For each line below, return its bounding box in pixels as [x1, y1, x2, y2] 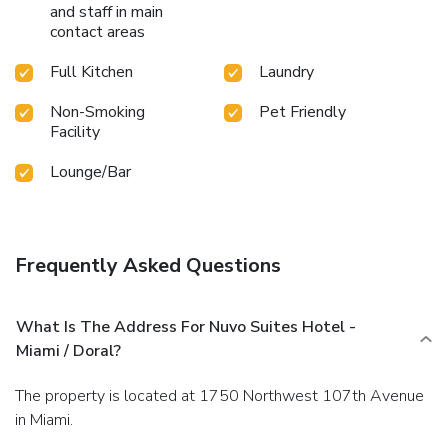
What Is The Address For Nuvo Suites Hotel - [16, 315, 356, 338]
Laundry [259, 60, 314, 83]
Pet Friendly [259, 100, 346, 123]
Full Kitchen [50, 60, 133, 83]
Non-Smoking [50, 100, 145, 123]
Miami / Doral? [16, 339, 121, 362]
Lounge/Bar [50, 160, 131, 183]
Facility [50, 120, 100, 143]
